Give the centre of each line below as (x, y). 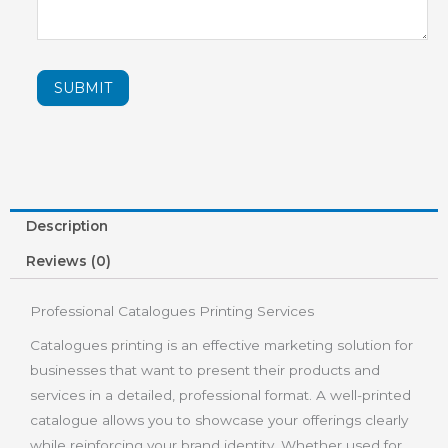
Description (67, 225)
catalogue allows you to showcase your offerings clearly (219, 420)
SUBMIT (83, 87)
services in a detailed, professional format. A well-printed (220, 395)
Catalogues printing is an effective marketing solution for (221, 345)
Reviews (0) (69, 260)
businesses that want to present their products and (205, 370)
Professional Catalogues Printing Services (172, 310)
